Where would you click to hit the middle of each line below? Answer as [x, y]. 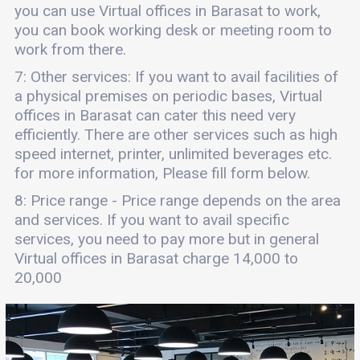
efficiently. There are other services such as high [176, 135]
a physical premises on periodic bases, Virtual [168, 96]
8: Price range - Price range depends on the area [177, 200]
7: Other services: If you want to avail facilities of [176, 77]
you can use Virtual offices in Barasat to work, [167, 11]
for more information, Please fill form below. [162, 173]
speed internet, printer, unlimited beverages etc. [173, 154]
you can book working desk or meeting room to [173, 30]
